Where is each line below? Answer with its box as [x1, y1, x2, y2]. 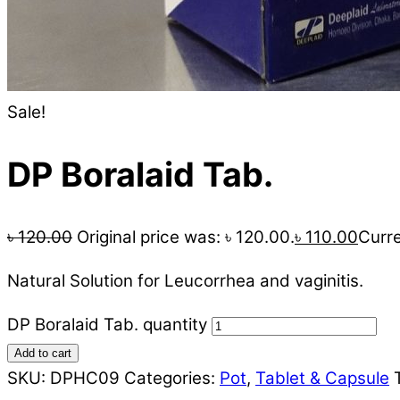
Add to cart [14, 346, 71, 360]
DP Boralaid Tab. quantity [7, 313, 207, 335]
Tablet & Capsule [255, 367, 389, 388]
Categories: [124, 367, 220, 388]
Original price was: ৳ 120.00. [77, 226, 295, 247]
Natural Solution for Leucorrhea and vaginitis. [7, 270, 363, 291]
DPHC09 [50, 367, 120, 388]
